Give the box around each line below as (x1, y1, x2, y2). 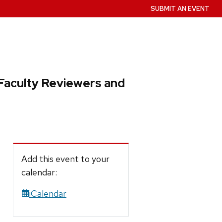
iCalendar (29, 187, 66, 199)
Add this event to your (21, 153, 110, 165)
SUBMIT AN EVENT (151, 4, 210, 13)
